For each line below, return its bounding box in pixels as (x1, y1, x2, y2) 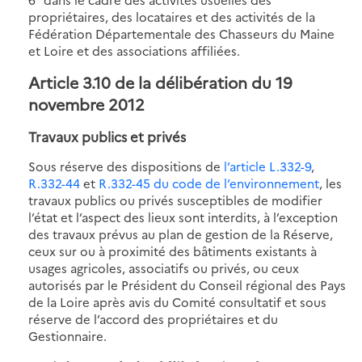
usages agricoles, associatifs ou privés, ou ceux (28, 259, 299, 276)
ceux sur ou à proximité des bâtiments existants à (28, 242, 317, 259)
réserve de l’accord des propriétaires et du (28, 309, 278, 327)
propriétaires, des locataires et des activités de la (28, 7, 315, 25)
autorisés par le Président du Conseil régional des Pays (28, 276, 346, 293)
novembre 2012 (28, 92, 145, 115)
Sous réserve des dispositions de (28, 157, 224, 175)
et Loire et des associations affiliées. (28, 41, 240, 59)
